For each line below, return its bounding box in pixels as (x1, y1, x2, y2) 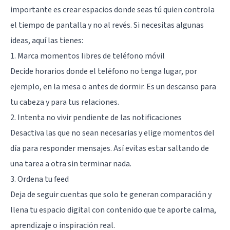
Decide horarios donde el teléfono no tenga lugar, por (10, 65, 197, 77)
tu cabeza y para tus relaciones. (10, 96, 119, 108)
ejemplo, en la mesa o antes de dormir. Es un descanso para (10, 81, 216, 92)
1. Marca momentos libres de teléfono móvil (10, 50, 165, 62)
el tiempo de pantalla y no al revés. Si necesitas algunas (10, 19, 204, 31)
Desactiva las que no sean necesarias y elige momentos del (10, 127, 215, 139)
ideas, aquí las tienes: (10, 34, 83, 46)
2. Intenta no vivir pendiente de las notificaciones (10, 111, 182, 123)
